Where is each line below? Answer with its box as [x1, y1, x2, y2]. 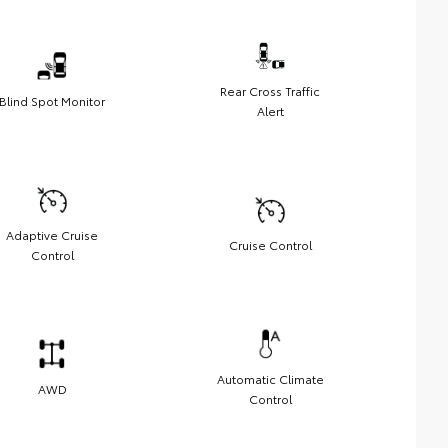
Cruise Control [228, 236, 312, 254]
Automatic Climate [216, 370, 324, 388]
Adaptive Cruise [6, 226, 98, 244]
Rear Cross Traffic [220, 82, 320, 100]
